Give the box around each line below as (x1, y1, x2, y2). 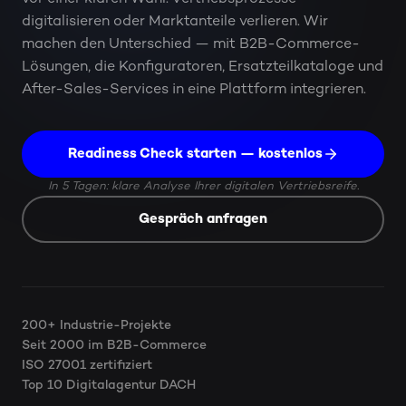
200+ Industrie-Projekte (22, 319, 171, 333)
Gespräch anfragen (139, 212, 267, 227)
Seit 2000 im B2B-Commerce (22, 339, 207, 353)
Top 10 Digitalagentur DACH (22, 379, 196, 392)
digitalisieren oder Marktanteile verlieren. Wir (22, 14, 328, 30)
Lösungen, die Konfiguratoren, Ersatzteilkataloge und (22, 60, 383, 75)
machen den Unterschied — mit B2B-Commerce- (22, 37, 360, 53)
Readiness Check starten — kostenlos (67, 147, 323, 161)
